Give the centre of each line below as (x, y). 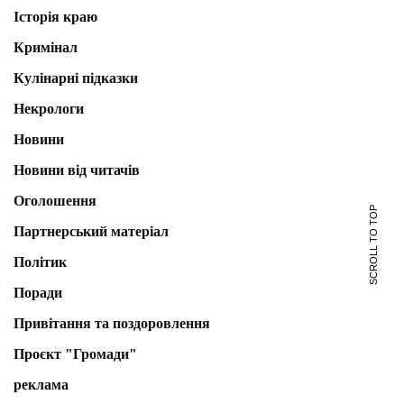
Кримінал (46, 47)
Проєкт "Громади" (75, 353)
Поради (38, 292)
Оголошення (55, 200)
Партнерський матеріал (91, 231)
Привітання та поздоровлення (112, 323)
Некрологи (49, 108)
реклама (41, 384)
